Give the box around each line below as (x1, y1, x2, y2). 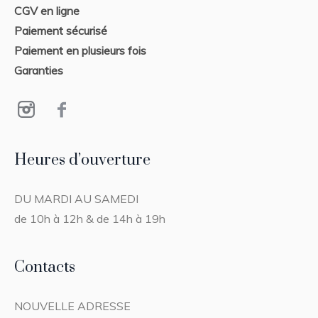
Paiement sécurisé (14, 23, 108, 38)
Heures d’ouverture (14, 150, 151, 170)
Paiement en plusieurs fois (14, 43, 147, 57)
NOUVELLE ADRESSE (14, 298, 131, 313)
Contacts (14, 257, 76, 277)
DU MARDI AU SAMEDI (14, 191, 139, 206)
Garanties (14, 62, 64, 77)
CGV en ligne (14, 3, 80, 18)
